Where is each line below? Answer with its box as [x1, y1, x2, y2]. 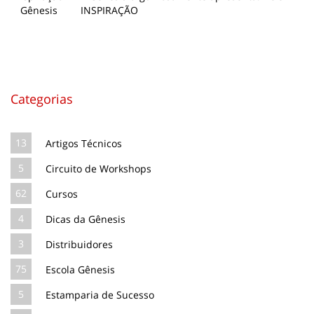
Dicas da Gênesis [46, 212, 125, 226]
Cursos [46, 187, 78, 200]
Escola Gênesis [46, 263, 115, 276]
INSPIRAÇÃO [81, 4, 138, 17]
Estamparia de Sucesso [46, 288, 154, 301]
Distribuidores [46, 238, 113, 251]
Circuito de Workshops [46, 162, 151, 175]
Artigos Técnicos [46, 137, 122, 150]
